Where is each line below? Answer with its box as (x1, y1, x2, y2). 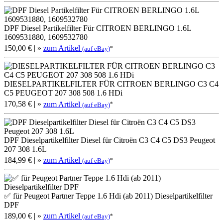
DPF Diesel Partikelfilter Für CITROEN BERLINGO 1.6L (4, 23, 191, 32)
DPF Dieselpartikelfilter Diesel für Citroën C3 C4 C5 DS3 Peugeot (4, 135, 215, 144)
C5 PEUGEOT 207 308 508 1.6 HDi (4, 89, 122, 98)
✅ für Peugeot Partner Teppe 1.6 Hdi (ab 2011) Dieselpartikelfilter (4, 191, 213, 200)
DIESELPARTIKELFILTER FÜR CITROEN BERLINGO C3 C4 (4, 80, 219, 89)
